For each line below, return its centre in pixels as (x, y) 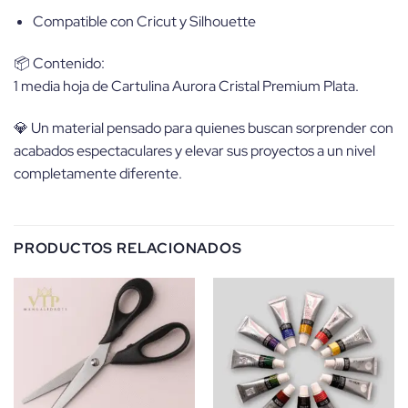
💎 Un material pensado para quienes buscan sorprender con (204, 127)
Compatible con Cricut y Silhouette (144, 22)
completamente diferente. (98, 173)
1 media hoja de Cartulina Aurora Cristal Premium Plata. (186, 86)
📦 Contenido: (59, 63)
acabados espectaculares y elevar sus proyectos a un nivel (194, 150)
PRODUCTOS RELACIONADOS (128, 249)
